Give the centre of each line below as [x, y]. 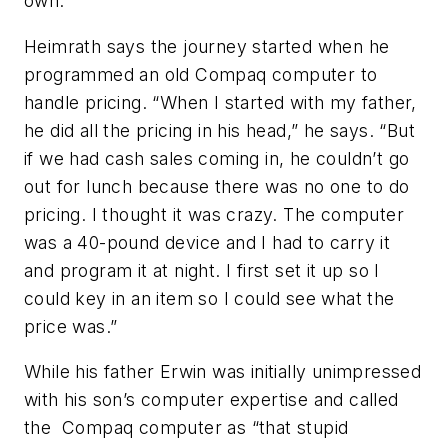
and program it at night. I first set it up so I [202, 270]
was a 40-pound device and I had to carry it [207, 242]
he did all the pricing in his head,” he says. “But [219, 130]
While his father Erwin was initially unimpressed [223, 372]
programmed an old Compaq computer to [201, 74]
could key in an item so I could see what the [209, 298]
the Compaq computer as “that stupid [186, 428]
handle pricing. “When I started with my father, [220, 102]
